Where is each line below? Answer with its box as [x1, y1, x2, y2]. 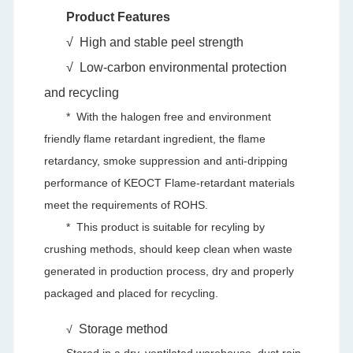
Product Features [66, 9, 171, 24]
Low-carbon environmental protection [80, 60, 288, 74]
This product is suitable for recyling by [76, 220, 266, 233]
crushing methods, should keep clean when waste [44, 242, 293, 255]
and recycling [44, 85, 120, 99]
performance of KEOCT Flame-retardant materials [44, 176, 295, 189]
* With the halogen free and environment [66, 110, 272, 123]
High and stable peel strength [80, 35, 244, 49]
